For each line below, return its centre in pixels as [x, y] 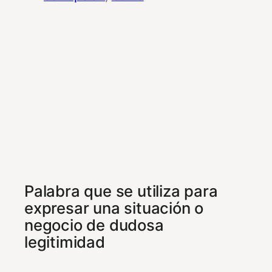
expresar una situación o [114, 208]
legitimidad [65, 242]
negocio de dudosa [94, 225]
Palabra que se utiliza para [121, 191]
